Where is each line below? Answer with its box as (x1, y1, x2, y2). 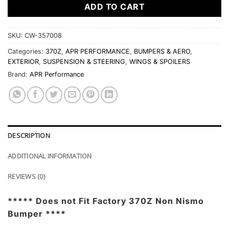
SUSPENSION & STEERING (43, 57, 125, 65)
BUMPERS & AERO (134, 47, 190, 55)
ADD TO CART (84, 1, 145, 12)
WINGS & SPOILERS (129, 57, 190, 65)
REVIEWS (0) (8, 171, 45, 181)
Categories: (8, 47, 45, 55)
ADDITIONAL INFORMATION (8, 151, 92, 161)
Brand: (8, 70, 28, 78)
